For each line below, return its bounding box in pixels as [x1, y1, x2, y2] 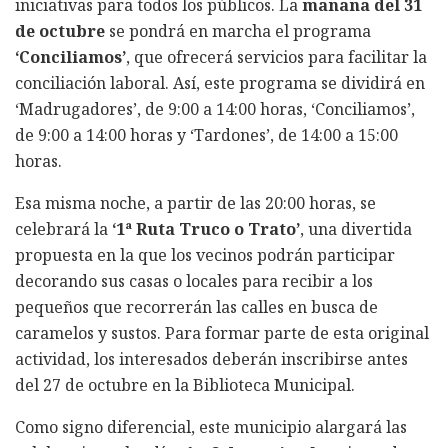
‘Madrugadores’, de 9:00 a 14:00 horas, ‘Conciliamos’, [15, 97, 415, 120]
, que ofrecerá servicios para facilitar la [126, 45, 427, 68]
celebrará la [15, 217, 112, 240]
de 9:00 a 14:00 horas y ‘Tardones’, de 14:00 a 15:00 [15, 123, 398, 146]
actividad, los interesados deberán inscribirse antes [15, 347, 408, 370]
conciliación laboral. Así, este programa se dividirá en [15, 71, 425, 94]
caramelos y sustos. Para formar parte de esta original [15, 321, 429, 344]
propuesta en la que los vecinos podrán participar [15, 243, 395, 266]
